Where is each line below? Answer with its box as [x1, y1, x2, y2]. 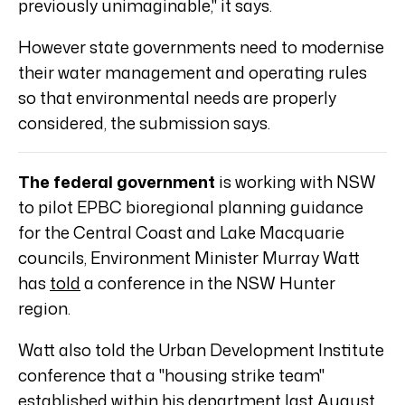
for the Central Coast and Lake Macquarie [18, 221, 344, 245]
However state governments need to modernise [18, 35, 384, 60]
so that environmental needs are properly [18, 86, 336, 110]
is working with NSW [215, 170, 376, 194]
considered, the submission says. [18, 111, 270, 136]
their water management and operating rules [18, 61, 367, 85]
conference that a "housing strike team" [18, 363, 325, 388]
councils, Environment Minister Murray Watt [18, 246, 360, 270]
